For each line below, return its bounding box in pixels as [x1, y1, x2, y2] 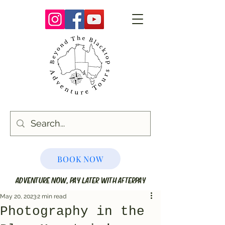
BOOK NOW [57, 153, 103, 164]
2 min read [37, 193, 66, 200]
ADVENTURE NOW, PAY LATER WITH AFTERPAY [15, 175, 146, 185]
